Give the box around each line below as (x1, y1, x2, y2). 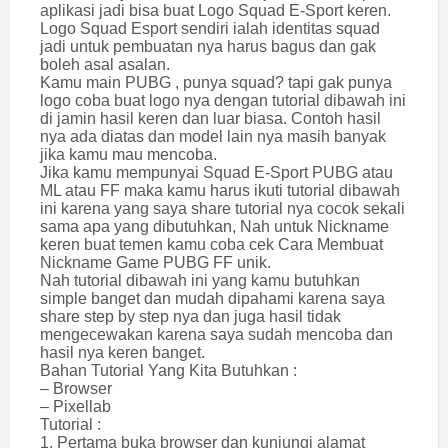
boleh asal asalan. (40, 56, 170, 73)
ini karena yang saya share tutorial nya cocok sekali (40, 200, 405, 217)
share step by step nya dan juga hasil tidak (40, 308, 341, 325)
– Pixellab (40, 398, 111, 415)
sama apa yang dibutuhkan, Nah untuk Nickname (40, 218, 389, 235)
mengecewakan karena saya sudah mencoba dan (40, 326, 393, 343)
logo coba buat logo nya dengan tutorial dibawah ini (40, 92, 406, 109)
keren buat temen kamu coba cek (40, 236, 278, 253)
